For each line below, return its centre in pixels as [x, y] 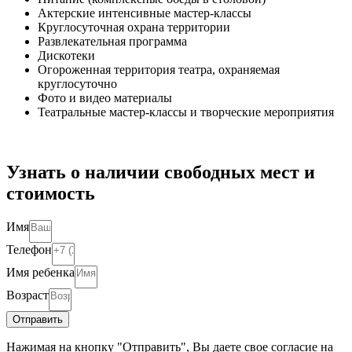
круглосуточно [77, 84]
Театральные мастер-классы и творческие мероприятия [186, 112]
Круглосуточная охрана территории [134, 27]
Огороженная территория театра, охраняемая [159, 70]
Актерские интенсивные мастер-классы [145, 13]
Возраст [27, 295]
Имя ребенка [40, 273]
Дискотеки [66, 56]
